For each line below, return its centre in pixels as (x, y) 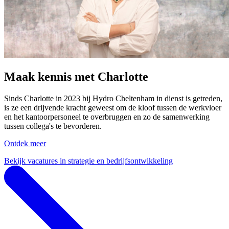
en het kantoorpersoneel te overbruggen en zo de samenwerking (107, 117)
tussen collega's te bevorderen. (53, 126)
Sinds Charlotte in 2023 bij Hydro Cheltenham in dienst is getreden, (113, 98)
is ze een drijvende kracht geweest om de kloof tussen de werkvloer (113, 107)
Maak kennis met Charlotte (76, 76)
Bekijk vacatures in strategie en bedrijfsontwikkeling (88, 161)
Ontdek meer (25, 143)
